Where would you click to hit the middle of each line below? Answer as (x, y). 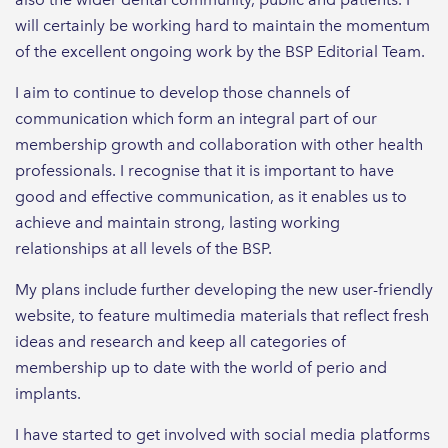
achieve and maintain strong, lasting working (177, 222)
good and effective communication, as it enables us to (211, 196)
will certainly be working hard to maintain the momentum (222, 25)
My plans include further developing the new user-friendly (224, 289)
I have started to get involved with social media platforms (222, 434)
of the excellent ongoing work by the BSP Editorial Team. (220, 51)
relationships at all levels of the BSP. (145, 248)
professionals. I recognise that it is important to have (204, 170)
